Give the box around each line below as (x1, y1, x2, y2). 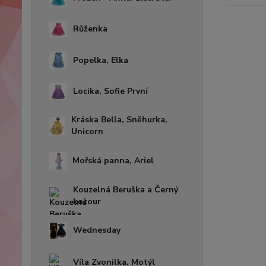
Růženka (73, 23, 107, 35)
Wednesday (73, 224, 121, 236)
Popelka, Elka (73, 54, 128, 66)
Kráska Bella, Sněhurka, (71, 113, 168, 125)
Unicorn (71, 125, 104, 137)
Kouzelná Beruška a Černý (73, 183, 178, 195)
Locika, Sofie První (73, 85, 148, 97)
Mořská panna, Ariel (72, 154, 154, 166)
